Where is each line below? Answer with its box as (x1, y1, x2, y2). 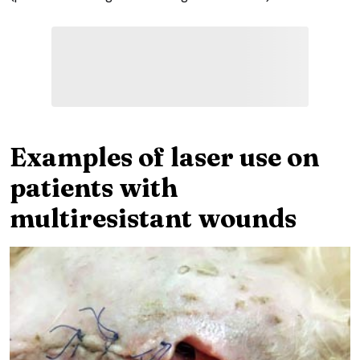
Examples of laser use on (10, 141, 319, 173)
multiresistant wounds (10, 202, 297, 234)
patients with (10, 171, 178, 203)
